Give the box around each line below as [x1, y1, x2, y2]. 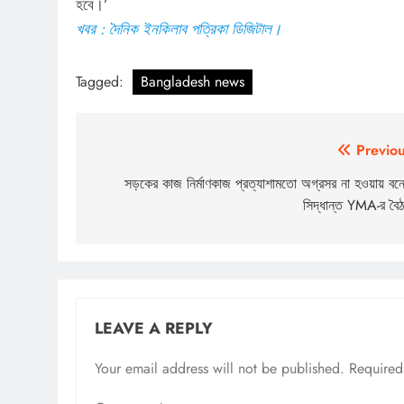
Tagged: [76, 70, 128, 92]
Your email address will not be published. [95, 357, 344, 379]
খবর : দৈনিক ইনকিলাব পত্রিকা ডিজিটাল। [76, 18, 281, 41]
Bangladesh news [141, 70, 244, 92]
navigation [93, 170, 199, 203]
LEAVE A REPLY [95, 316, 213, 340]
